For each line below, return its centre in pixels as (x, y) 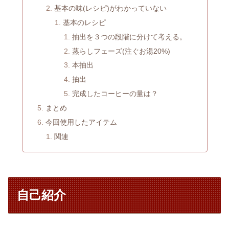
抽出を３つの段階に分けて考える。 (129, 37)
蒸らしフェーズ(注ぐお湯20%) (121, 51)
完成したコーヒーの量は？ (115, 94)
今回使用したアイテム (81, 122)
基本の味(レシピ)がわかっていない (111, 8)
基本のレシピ (85, 22)
